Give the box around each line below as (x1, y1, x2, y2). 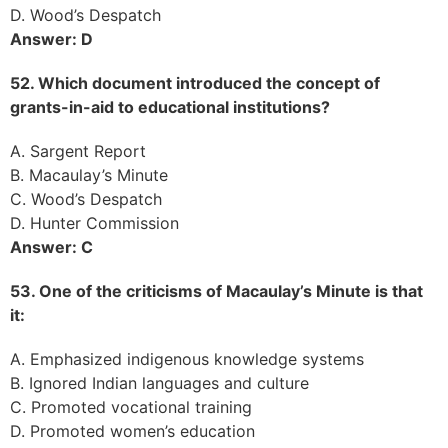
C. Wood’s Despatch (10, 188, 162, 209)
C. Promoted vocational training (10, 396, 252, 417)
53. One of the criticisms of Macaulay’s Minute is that (10, 280, 423, 301)
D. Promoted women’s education (10, 420, 255, 441)
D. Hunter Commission (10, 212, 179, 233)
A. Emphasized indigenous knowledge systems (10, 348, 364, 369)
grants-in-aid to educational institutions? (10, 96, 330, 117)
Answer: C (10, 236, 93, 257)
